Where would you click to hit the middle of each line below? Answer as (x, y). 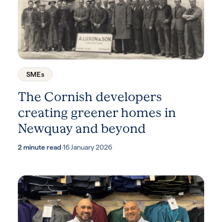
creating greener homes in (97, 113)
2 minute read (40, 147)
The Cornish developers (90, 97)
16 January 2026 (87, 147)
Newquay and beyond (82, 129)
